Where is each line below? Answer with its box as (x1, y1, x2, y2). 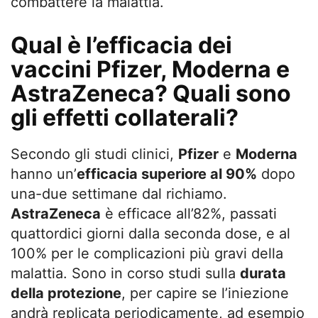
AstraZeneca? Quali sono (11, 79, 291, 107)
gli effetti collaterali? (11, 103, 238, 131)
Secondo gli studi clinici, (11, 145, 178, 163)
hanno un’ (11, 165, 77, 182)
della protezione (11, 284, 121, 302)
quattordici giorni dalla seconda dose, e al (11, 224, 290, 242)
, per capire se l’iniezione (121, 284, 289, 302)
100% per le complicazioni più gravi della (11, 244, 283, 262)
